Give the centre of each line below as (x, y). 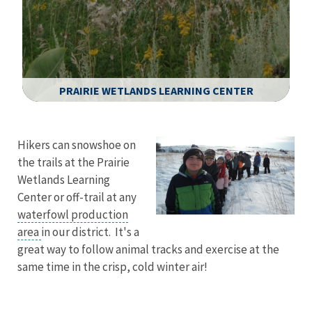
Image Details (57, 112)
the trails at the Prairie (73, 162)
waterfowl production (73, 214)
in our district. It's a (90, 232)
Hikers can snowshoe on (77, 145)
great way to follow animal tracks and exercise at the (148, 249)
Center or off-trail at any (77, 197)
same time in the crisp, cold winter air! (112, 266)
